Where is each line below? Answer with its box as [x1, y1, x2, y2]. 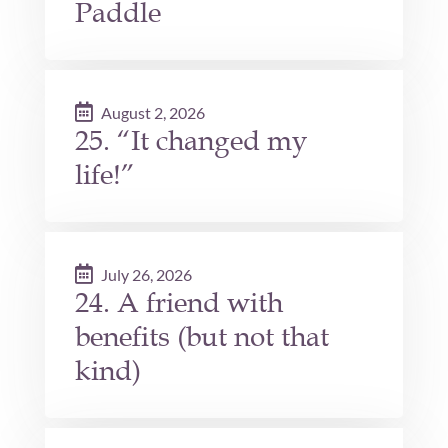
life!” [74, 157, 135, 193]
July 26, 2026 [100, 265, 192, 285]
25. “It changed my [74, 123, 308, 159]
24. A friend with [74, 285, 283, 321]
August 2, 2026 [100, 103, 205, 123]
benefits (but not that [74, 319, 329, 355]
